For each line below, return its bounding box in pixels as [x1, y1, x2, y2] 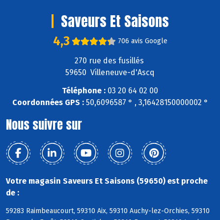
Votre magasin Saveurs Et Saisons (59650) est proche [6, 176, 208, 186]
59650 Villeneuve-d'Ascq [65, 68, 155, 78]
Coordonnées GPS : [12, 97, 84, 107]
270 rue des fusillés [74, 56, 146, 66]
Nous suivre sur [6, 115, 82, 134]
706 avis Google [117, 37, 167, 46]
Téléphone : [62, 85, 106, 95]
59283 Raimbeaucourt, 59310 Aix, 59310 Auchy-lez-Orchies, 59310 [6, 206, 210, 215]
